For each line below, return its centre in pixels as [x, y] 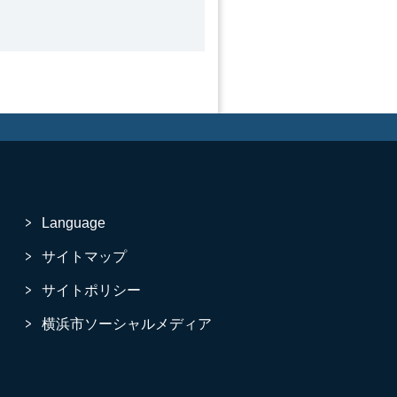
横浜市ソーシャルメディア [127, 323]
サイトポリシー [92, 290]
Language [74, 222]
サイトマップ [85, 256]
